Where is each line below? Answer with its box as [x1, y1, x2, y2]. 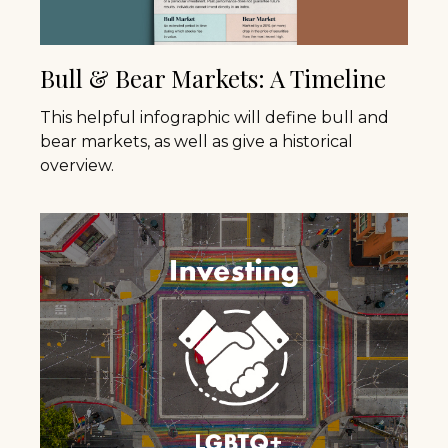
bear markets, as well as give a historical [40, 131, 353, 151]
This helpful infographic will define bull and [40, 107, 389, 127]
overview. [40, 155, 114, 175]
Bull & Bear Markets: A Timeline [40, 61, 386, 94]
